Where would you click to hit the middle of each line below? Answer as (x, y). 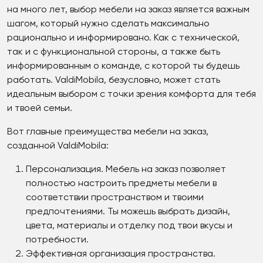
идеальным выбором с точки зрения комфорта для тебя (131, 94)
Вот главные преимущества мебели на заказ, (108, 132)
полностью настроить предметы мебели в (121, 183)
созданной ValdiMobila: (58, 146)
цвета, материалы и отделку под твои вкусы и (129, 226)
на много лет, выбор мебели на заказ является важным (128, 10)
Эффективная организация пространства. (121, 254)
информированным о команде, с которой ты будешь (123, 66)
